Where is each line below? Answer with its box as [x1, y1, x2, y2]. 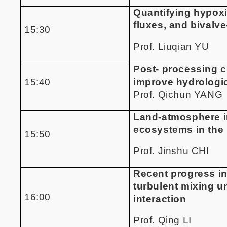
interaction [133, 193, 186, 204]
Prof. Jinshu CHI [133, 145, 209, 157]
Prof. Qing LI [133, 215, 192, 226]
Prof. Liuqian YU [133, 41, 209, 52]
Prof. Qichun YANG [133, 89, 223, 100]
